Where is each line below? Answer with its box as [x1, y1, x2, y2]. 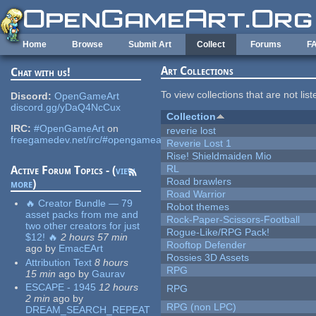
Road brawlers [166, 176, 232, 188]
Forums [250, 39, 281, 49]
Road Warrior [166, 188, 226, 200]
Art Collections [161, 64, 234, 78]
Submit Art [128, 39, 171, 49]
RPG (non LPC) [166, 301, 237, 313]
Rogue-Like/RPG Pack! [166, 226, 270, 238]
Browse [72, 39, 103, 49]
